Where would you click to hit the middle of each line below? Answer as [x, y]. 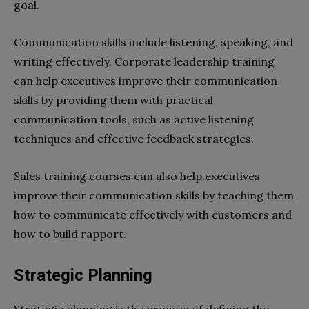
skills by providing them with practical [113, 100]
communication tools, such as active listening [134, 119]
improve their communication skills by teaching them [154, 195]
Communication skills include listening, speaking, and [153, 42]
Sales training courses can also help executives [137, 176]
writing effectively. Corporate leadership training [144, 61]
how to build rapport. [70, 233]
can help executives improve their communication [146, 80]
